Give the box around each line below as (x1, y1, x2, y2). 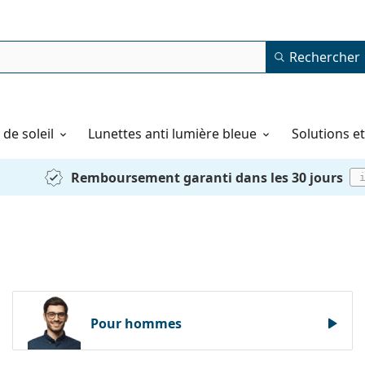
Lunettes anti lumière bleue (88, 125, 257, 143)
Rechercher (289, 48, 360, 66)
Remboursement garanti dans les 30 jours (71, 168, 343, 187)
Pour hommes (99, 314, 182, 332)
